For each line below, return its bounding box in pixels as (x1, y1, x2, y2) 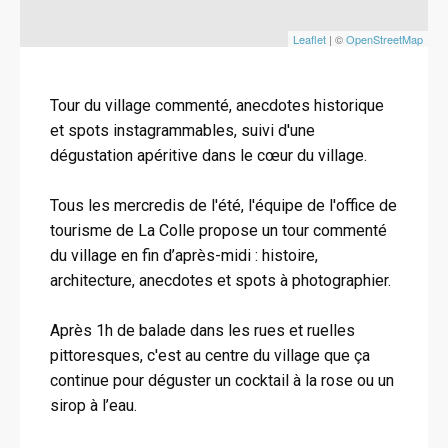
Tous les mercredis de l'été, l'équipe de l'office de (50, 196, 397, 215)
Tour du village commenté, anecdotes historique (50, 96, 384, 115)
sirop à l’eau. (50, 396, 137, 415)
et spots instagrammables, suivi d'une (50, 121, 315, 140)
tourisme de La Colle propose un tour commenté (50, 221, 387, 240)
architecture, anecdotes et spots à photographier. (50, 271, 391, 290)
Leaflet (293, 31, 326, 47)
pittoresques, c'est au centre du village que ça (50, 346, 370, 365)
